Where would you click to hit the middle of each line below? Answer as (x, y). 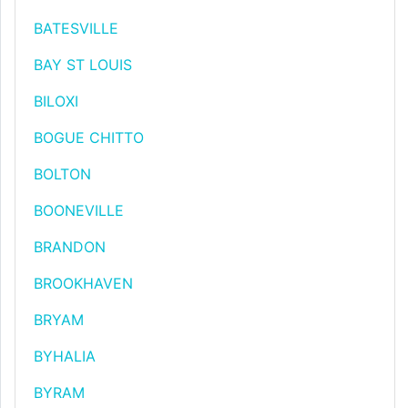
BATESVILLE (76, 28)
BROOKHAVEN (83, 283)
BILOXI (56, 101)
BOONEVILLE (79, 210)
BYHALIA (65, 356)
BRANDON (70, 247)
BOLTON (62, 174)
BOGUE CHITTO (89, 138)
